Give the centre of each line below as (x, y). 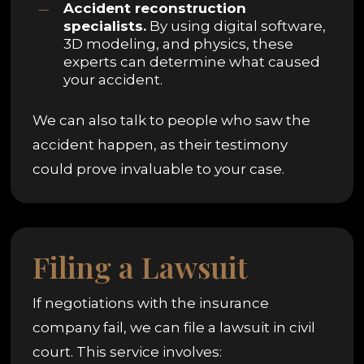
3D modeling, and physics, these (179, 43)
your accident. (113, 79)
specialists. (105, 26)
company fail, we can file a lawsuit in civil (174, 327)
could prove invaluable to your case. (159, 169)
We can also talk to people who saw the (172, 120)
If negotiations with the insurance (151, 303)
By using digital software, (236, 26)
